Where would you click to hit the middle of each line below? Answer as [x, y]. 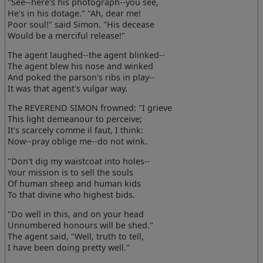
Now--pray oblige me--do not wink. [78, 141]
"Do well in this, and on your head [76, 214]
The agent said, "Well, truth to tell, [76, 237]
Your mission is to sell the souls [71, 172]
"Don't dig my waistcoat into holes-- [79, 161]
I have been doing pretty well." [69, 248]
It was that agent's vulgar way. [68, 88]
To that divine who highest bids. [72, 194]
